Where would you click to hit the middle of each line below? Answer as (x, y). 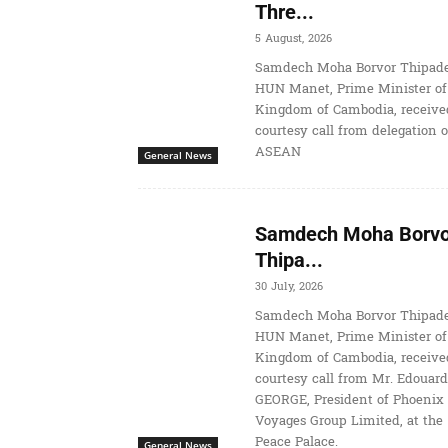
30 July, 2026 (288, 287)
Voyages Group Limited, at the (348, 421)
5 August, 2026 (293, 39)
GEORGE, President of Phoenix (349, 400)
